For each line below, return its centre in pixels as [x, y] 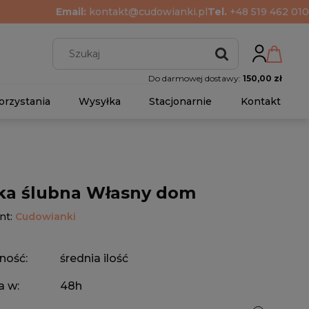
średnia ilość [94, 258]
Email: [72, 12]
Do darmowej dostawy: [196, 78]
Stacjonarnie [181, 101]
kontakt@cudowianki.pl [148, 12]
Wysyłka [100, 101]
